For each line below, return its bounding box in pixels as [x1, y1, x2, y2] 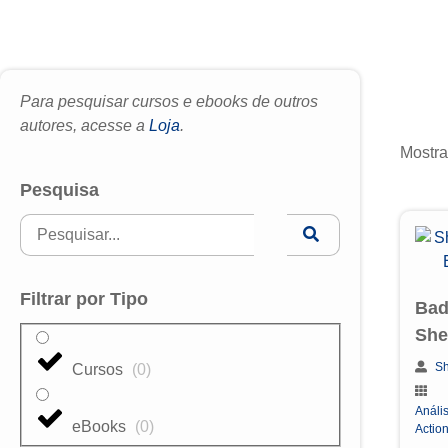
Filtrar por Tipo [20, 289, 148, 310]
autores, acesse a [20, 117, 149, 134]
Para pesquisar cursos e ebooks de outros [20, 93, 318, 110]
